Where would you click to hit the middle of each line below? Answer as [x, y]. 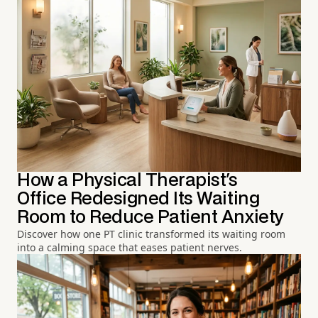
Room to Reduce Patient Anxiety [150, 218]
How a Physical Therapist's [127, 181]
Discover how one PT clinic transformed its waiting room [151, 234]
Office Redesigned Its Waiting [138, 199]
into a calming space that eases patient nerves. [130, 248]
